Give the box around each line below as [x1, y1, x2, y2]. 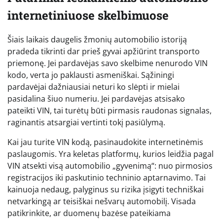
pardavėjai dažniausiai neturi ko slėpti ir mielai [7, 81, 180, 93]
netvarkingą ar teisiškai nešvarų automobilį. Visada [7, 196, 196, 207]
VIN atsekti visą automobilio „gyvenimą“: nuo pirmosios [7, 160, 213, 172]
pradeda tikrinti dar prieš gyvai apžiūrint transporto [7, 46, 200, 57]
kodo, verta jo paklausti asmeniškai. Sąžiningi [7, 70, 174, 81]
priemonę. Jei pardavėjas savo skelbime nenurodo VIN [7, 58, 208, 69]
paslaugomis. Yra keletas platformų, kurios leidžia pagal [7, 148, 214, 160]
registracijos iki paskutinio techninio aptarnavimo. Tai [7, 172, 206, 184]
